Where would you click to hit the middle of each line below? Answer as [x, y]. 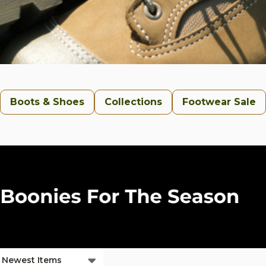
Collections [133, 102]
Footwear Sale [219, 102]
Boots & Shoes [47, 102]
